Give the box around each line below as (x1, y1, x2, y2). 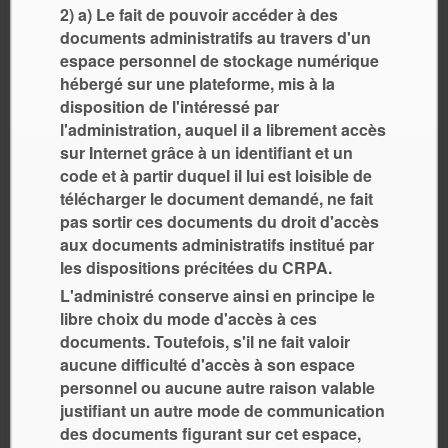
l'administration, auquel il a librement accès (60, 118, 386, 142)
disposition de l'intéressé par (60, 95, 279, 119)
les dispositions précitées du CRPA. (60, 256, 332, 280)
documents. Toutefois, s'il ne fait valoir (60, 330, 350, 354)
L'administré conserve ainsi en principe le (60, 284, 375, 308)
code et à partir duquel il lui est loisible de (60, 164, 372, 188)
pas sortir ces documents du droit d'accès (60, 210, 379, 234)
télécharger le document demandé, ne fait (60, 187, 373, 211)
